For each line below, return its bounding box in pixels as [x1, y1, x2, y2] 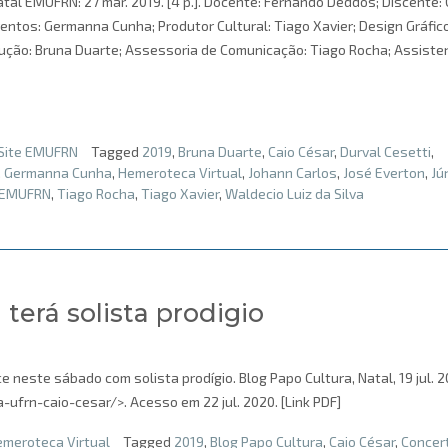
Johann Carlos [248, 164, 337, 182]
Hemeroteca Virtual [118, 164, 242, 182]
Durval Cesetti [340, 143, 431, 161]
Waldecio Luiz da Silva [225, 185, 364, 203]
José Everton [343, 164, 425, 182]
